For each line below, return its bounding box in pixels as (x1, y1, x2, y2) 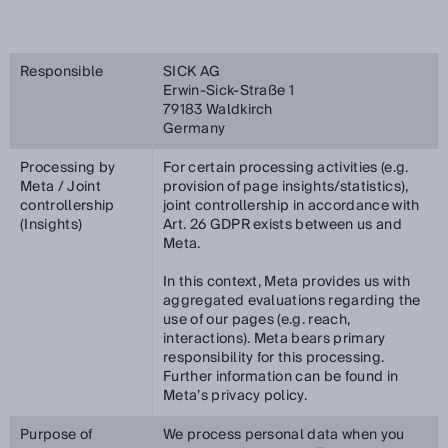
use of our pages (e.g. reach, (163, 308, 351, 332)
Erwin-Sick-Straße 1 (163, 79, 295, 103)
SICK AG (163, 60, 221, 84)
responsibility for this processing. (163, 346, 385, 370)
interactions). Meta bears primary (163, 327, 386, 351)
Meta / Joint (20, 175, 101, 199)
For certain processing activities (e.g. (163, 156, 409, 180)
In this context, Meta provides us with (163, 270, 411, 294)
